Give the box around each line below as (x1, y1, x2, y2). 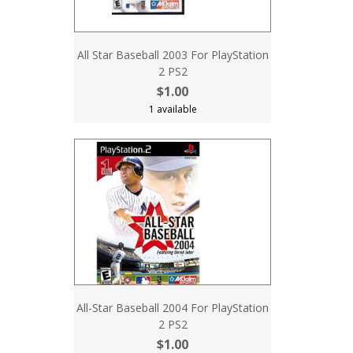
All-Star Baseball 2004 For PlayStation (76, 300, 269, 315)
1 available (148, 102, 197, 116)
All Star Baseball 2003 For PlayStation (76, 47, 269, 62)
